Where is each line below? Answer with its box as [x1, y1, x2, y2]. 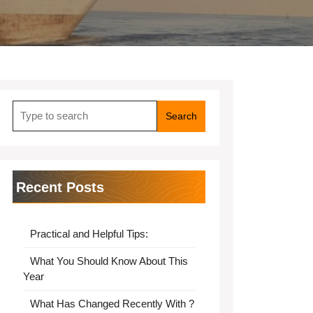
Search [12, 101, 45, 113]
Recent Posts [16, 180, 104, 195]
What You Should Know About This [29, 255, 188, 267]
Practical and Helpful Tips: [29, 228, 148, 240]
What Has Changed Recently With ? [29, 298, 194, 310]
